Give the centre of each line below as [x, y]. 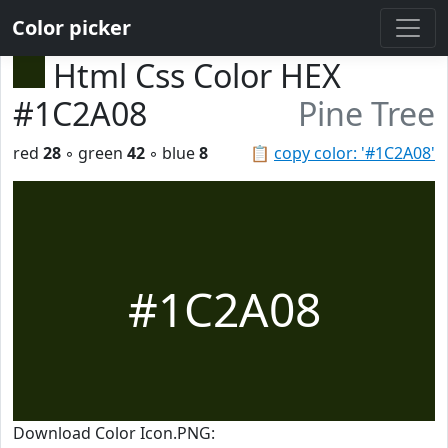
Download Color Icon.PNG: [114, 433]
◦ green [94, 153]
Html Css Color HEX [197, 75]
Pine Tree [366, 113]
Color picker [71, 27]
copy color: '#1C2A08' [354, 153]
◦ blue [172, 153]
